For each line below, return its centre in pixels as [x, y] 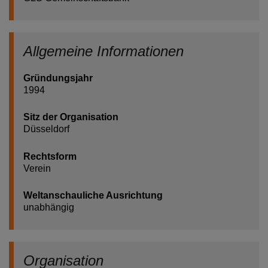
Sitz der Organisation [71, 117]
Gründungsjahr [58, 78]
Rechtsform [50, 156]
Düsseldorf [46, 129]
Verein [37, 168]
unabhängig [49, 208]
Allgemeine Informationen [103, 51]
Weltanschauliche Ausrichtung [93, 196]
